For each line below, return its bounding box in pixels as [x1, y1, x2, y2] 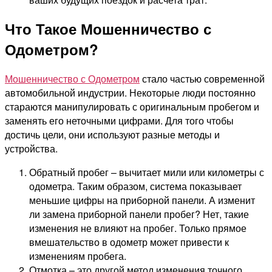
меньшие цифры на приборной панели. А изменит [29, 193, 255, 208]
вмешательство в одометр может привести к [29, 235, 229, 250]
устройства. [5, 141, 58, 156]
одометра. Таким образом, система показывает [29, 179, 242, 194]
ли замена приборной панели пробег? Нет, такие [29, 207, 249, 222]
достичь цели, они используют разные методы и [5, 127, 220, 142]
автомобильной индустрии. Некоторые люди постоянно [5, 86, 256, 100]
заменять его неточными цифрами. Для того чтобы [5, 114, 234, 128]
